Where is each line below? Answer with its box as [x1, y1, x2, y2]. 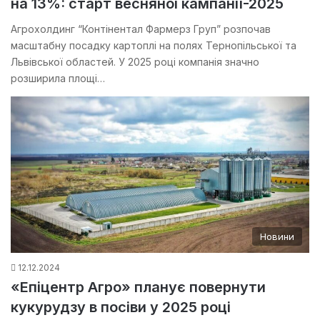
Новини [260, 231, 294, 243]
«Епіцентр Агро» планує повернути [11, 279, 266, 296]
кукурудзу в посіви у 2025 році [11, 299, 231, 316]
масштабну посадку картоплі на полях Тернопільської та [11, 39, 296, 52]
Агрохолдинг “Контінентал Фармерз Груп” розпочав [11, 23, 271, 36]
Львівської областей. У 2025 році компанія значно [11, 56, 259, 69]
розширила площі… [11, 72, 105, 85]
